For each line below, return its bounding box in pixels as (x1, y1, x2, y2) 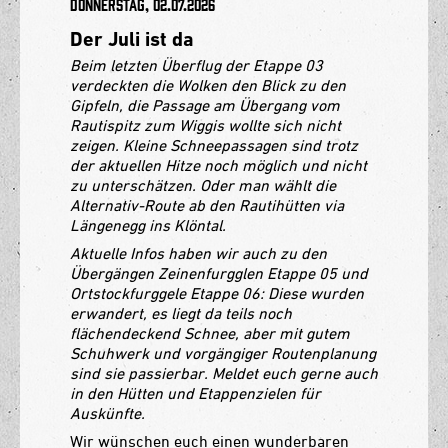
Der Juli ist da (70, 26, 194, 51)
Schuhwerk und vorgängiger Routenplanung (70, 343, 376, 362)
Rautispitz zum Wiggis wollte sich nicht (70, 115, 341, 134)
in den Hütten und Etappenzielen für (70, 383, 321, 402)
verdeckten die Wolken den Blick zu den (70, 75, 346, 94)
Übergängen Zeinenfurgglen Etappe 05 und (70, 263, 368, 282)
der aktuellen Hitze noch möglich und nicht (70, 155, 367, 174)
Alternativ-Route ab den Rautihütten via (70, 195, 344, 214)
